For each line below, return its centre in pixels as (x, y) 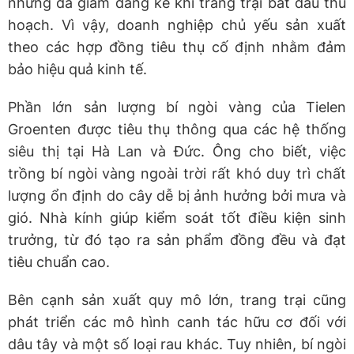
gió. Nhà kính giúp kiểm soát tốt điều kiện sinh (177, 217)
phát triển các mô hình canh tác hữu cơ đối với (177, 322)
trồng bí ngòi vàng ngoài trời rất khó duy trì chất (177, 173)
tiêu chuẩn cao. (59, 262)
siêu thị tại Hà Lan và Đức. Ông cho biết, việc (177, 151)
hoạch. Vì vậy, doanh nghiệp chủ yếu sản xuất (177, 24)
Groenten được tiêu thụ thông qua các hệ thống (177, 129)
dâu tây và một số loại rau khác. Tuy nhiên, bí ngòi (177, 344)
